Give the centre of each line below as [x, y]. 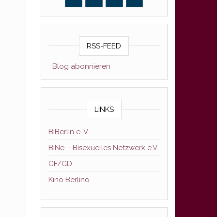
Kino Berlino [69, 180]
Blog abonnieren [79, 66]
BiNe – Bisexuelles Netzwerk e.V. [103, 148]
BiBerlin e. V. [69, 132]
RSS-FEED [104, 46]
